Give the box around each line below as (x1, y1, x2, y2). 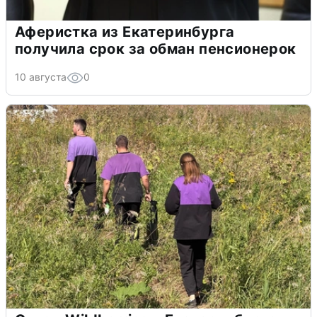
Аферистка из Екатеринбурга (15, 23, 235, 41)
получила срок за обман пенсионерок (15, 40, 296, 58)
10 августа (15, 71, 67, 83)
